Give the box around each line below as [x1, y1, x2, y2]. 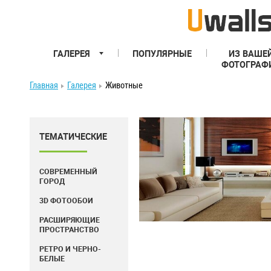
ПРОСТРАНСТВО [39, 224, 99, 235]
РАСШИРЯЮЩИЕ [39, 215, 100, 225]
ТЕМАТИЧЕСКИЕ [39, 131, 107, 142]
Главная [30, 79, 58, 91]
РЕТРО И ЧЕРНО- [39, 244, 101, 254]
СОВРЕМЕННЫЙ [39, 166, 97, 177]
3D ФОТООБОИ [39, 195, 93, 206]
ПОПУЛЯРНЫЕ [132, 48, 192, 59]
